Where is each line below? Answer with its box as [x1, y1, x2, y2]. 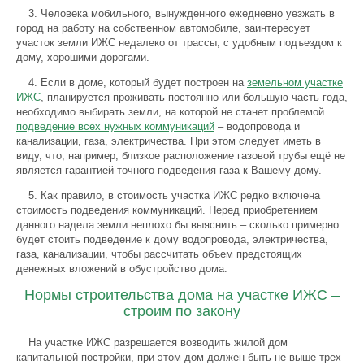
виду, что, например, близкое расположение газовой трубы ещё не [16, 149, 345, 162]
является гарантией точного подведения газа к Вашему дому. [16, 164, 322, 176]
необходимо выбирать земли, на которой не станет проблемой [16, 106, 324, 118]
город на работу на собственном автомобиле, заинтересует [16, 22, 310, 34]
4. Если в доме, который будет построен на [28, 76, 247, 89]
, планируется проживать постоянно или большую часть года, [41, 91, 348, 103]
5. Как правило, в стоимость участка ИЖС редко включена [28, 189, 320, 201]
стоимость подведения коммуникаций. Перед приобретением [16, 204, 318, 216]
